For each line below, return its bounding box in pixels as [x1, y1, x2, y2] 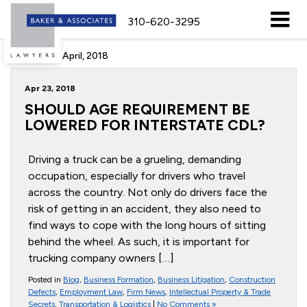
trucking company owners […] [28, 251, 174, 265]
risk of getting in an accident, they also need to [28, 202, 261, 215]
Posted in [28, 275, 63, 284]
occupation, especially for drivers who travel [28, 169, 245, 182]
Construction [229, 275, 275, 284]
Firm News [127, 287, 165, 297]
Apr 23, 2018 [25, 84, 75, 93]
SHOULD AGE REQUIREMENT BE [25, 100, 250, 118]
